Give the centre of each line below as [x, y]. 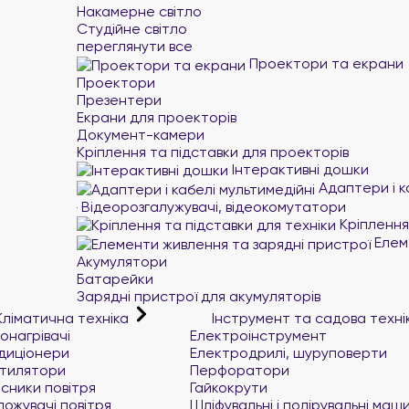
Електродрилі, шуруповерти [288, 352]
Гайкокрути [229, 387]
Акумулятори [122, 261]
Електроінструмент [258, 335]
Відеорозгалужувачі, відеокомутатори [212, 206]
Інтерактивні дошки [299, 169]
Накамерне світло [139, 11]
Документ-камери [141, 134]
